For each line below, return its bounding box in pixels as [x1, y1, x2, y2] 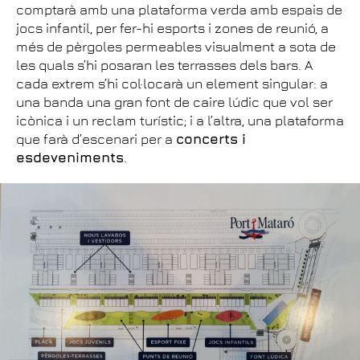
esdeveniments [16, 149, 124, 166]
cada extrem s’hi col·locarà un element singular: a [16, 76, 328, 92]
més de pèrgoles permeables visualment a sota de [16, 39, 336, 55]
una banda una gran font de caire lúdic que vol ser [16, 94, 333, 110]
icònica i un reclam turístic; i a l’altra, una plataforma [16, 112, 344, 129]
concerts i [176, 131, 246, 147]
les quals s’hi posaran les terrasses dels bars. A [16, 57, 313, 73]
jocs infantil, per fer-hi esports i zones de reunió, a [16, 20, 329, 36]
